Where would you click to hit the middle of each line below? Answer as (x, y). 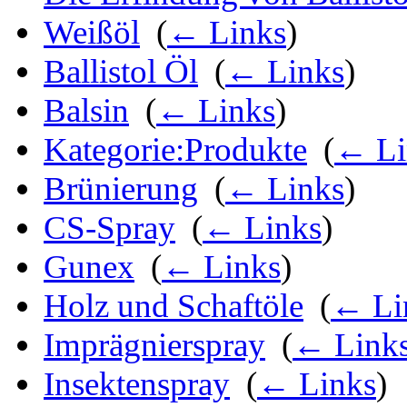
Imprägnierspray (154, 345)
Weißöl (92, 33)
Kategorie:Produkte (175, 150)
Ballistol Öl (121, 72)
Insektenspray (137, 384)
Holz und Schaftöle (174, 306)
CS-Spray (109, 228)
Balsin (86, 111)
